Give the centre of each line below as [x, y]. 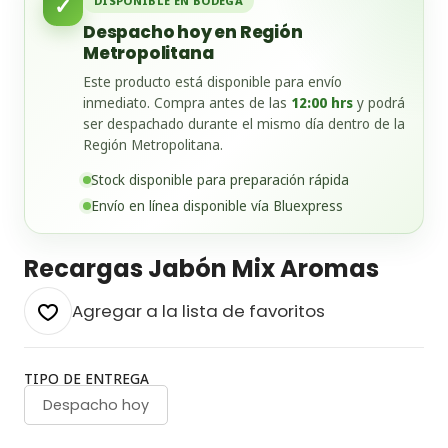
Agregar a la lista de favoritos [198, 311]
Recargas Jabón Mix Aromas [201, 268]
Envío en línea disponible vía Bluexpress [217, 206]
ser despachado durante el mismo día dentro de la [244, 124]
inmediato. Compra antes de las [187, 103]
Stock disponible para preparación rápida [220, 180]
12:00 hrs [322, 103]
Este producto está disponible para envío [212, 82]
